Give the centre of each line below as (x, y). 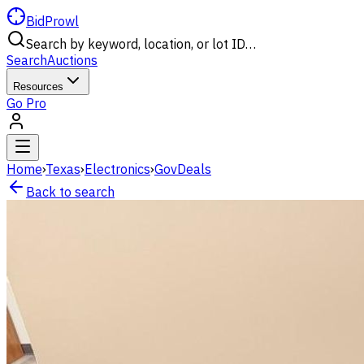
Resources (38, 87)
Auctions (72, 60)
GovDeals (183, 169)
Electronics (117, 169)
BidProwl (52, 21)
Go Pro (26, 103)
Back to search (70, 192)
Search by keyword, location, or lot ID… (141, 44)
